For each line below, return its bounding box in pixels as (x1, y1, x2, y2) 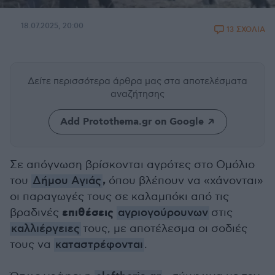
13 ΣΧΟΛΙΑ (227, 25, 265, 34)
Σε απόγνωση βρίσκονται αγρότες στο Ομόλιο (10, 158, 255, 171)
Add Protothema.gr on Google (60, 115, 204, 128)
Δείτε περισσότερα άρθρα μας (28, 76, 164, 87)
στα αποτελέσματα (164, 76, 247, 87)
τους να (10, 238, 51, 251)
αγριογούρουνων (118, 206, 208, 220)
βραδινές (10, 206, 62, 219)
